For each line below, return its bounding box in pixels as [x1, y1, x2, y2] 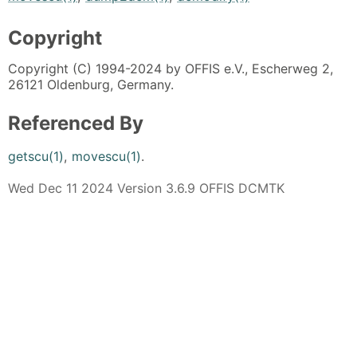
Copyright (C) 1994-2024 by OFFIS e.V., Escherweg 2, [8, 60, 333, 76]
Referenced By [8, 111, 143, 135]
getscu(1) [8, 148, 64, 165]
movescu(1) [72, 148, 141, 165]
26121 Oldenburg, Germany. [8, 76, 174, 92]
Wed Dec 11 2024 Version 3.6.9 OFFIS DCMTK [8, 180, 284, 197]
